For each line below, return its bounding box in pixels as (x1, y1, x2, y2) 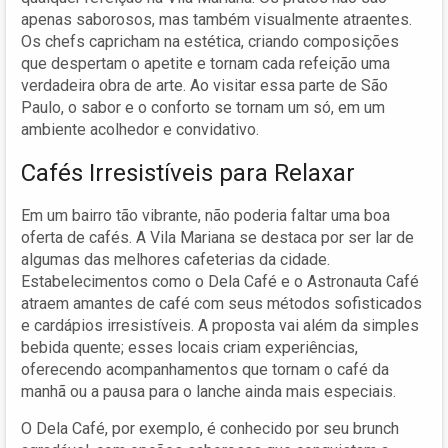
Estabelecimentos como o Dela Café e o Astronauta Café (21, 271, 419, 291)
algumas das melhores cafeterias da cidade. (21, 249, 330, 269)
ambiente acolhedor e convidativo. (21, 119, 259, 139)
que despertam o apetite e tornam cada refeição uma (21, 53, 390, 73)
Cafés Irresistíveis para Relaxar (21, 158, 355, 187)
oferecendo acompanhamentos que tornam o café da (21, 359, 389, 379)
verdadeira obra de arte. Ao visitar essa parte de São (21, 75, 388, 95)
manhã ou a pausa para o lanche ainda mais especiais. (21, 381, 396, 401)
